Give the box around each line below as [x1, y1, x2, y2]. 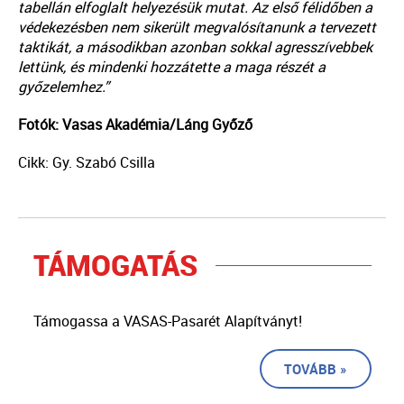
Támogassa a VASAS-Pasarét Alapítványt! [32, 311, 302, 332]
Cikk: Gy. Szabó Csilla [18, 152, 155, 173]
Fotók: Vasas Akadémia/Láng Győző [18, 115, 252, 135]
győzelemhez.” [18, 77, 109, 97]
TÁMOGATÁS [32, 245, 197, 285]
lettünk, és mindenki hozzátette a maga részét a [18, 57, 326, 78]
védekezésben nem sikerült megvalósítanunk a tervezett [18, 17, 376, 38]
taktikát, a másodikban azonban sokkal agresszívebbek [18, 37, 372, 58]
